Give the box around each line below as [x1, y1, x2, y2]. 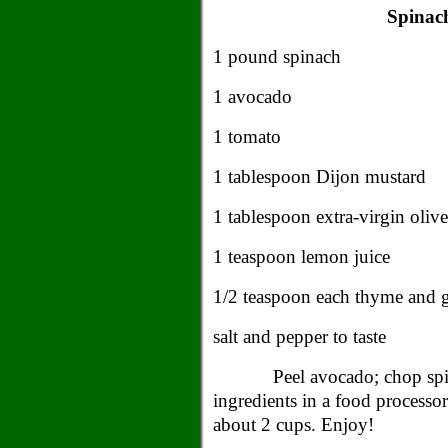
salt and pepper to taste [213, 326, 386, 347]
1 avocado [213, 86, 292, 107]
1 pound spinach [213, 46, 341, 67]
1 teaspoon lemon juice [213, 246, 390, 267]
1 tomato [213, 126, 281, 147]
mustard [360, 166, 426, 187]
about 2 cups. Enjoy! [213, 414, 374, 435]
